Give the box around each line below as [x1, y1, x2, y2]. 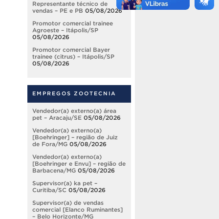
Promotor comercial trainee [32, 20, 113, 27]
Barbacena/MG [32, 167, 76, 174]
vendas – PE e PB [32, 7, 83, 14]
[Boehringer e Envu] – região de [32, 160, 126, 167]
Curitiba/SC [32, 187, 66, 194]
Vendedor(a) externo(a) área [32, 108, 116, 114]
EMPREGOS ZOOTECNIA [32, 90, 116, 97]
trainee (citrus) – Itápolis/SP [32, 53, 114, 60]
